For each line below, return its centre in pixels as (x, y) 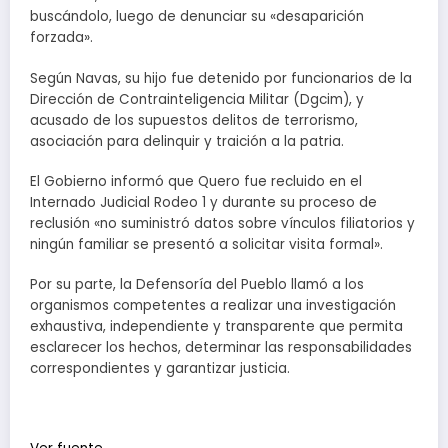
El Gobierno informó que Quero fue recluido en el (196, 181)
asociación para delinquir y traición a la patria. (187, 141)
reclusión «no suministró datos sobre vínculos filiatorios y (222, 223)
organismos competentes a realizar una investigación (213, 306)
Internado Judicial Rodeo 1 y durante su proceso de (203, 202)
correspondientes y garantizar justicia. (160, 369)
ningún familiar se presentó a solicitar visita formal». (206, 244)
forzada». (61, 38)
